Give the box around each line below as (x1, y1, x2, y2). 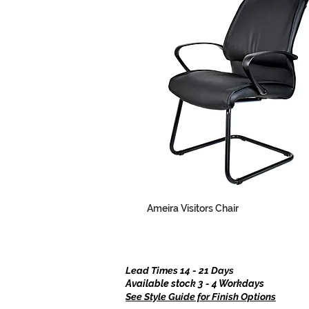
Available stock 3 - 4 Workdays (126, 277, 264, 289)
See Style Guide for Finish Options (126, 290, 276, 302)
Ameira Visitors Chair (147, 202, 239, 214)
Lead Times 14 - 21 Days (126, 264, 234, 276)
